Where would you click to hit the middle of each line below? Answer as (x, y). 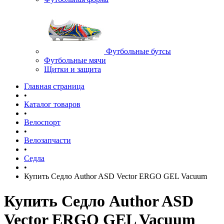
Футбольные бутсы (138, 51)
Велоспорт (42, 122)
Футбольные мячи (75, 60)
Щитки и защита (72, 69)
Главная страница (54, 86)
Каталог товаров (52, 104)
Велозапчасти (47, 140)
